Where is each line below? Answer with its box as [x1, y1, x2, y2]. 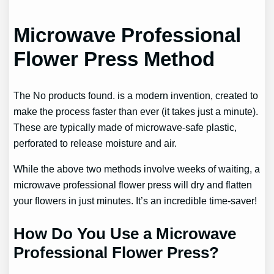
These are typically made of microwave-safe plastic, [13, 121, 237, 133]
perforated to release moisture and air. [13, 137, 180, 149]
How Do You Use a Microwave [13, 224, 237, 243]
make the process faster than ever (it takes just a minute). [13, 105, 259, 117]
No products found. [33, 89, 116, 101]
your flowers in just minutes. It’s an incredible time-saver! [13, 195, 257, 207]
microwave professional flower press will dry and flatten [13, 179, 253, 191]
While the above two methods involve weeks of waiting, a [13, 163, 261, 175]
